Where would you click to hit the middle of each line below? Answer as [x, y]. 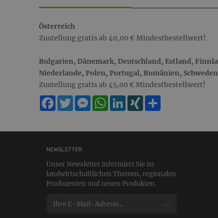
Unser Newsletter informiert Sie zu [100, 164]
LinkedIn [141, 100]
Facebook [72, 100]
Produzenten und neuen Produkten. [101, 184]
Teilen [172, 100]
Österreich [57, 27]
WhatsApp [126, 100]
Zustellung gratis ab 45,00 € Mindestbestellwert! [122, 85]
